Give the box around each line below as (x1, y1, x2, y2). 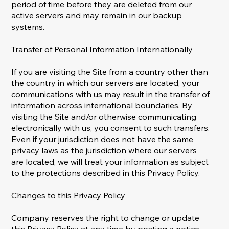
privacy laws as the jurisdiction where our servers (11, 145, 197, 156)
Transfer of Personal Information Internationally (11, 44, 193, 55)
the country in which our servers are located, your (11, 78, 200, 88)
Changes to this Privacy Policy (11, 190, 126, 201)
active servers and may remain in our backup (11, 10, 182, 21)
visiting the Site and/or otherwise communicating (11, 111, 197, 122)
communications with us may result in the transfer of (11, 89, 210, 100)
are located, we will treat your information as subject (11, 156, 209, 167)
